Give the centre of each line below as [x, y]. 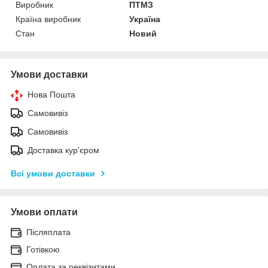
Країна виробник [48, 19]
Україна [145, 19]
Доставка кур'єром [63, 150]
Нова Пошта [51, 94]
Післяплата [48, 232]
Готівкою [43, 249]
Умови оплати [44, 212]
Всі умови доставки [53, 173]
